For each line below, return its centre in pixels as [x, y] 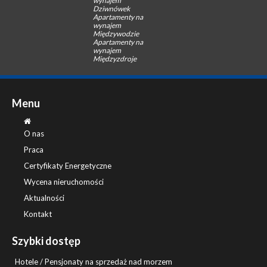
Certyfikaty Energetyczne [68, 165]
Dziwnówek [111, 8]
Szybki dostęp [46, 240]
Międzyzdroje [114, 58]
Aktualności [44, 198]
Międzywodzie [116, 33]
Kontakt [38, 214]
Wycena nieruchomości [64, 181]
